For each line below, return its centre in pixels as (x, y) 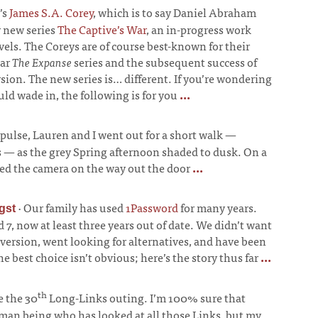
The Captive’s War (102, 29)
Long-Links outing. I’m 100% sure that (146, 298)
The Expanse (42, 62)
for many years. (218, 207)
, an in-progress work (199, 29)
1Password (152, 207)
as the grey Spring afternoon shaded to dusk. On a (141, 151)
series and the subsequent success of (164, 62)
